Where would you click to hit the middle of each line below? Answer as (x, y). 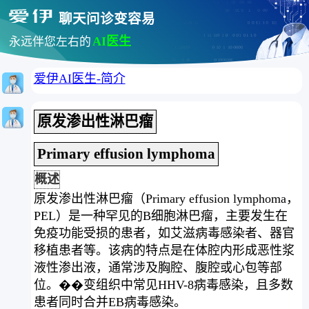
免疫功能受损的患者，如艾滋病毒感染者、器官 (164, 233)
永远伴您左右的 (50, 42)
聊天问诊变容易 (107, 19)
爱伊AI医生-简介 (79, 78)
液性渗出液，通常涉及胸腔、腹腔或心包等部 (158, 267)
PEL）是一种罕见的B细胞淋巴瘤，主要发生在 (160, 216)
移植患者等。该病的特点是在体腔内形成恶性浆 (164, 250)
